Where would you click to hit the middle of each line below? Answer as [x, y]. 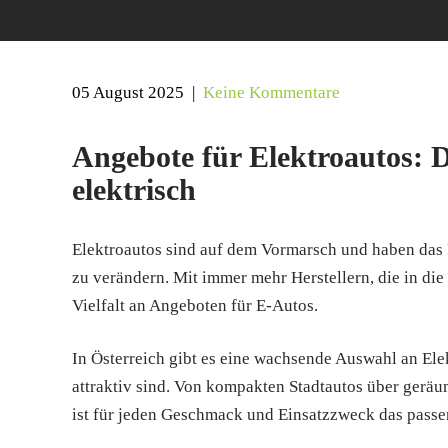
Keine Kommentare [271, 92]
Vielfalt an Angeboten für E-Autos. [195, 305]
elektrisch [134, 189]
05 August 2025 [128, 92]
